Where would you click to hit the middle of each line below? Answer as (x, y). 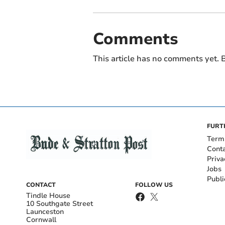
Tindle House (48, 195)
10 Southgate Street (60, 203)
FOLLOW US (154, 185)
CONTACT (41, 185)
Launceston (45, 211)
